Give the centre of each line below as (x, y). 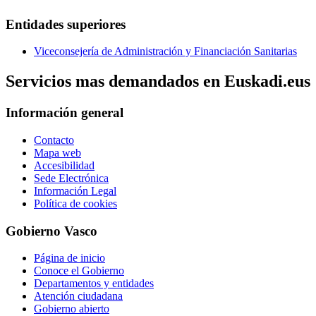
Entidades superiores (66, 24)
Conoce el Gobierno (79, 271)
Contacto (54, 140)
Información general (65, 113)
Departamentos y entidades (94, 284)
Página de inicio (69, 258)
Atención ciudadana (78, 296)
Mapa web (57, 152)
